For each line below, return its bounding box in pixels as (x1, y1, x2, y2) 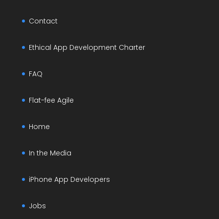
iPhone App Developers (28, 175, 110, 185)
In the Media (28, 148, 71, 158)
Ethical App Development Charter (28, 43, 145, 53)
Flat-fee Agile (28, 95, 74, 106)
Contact (28, 16, 58, 26)
